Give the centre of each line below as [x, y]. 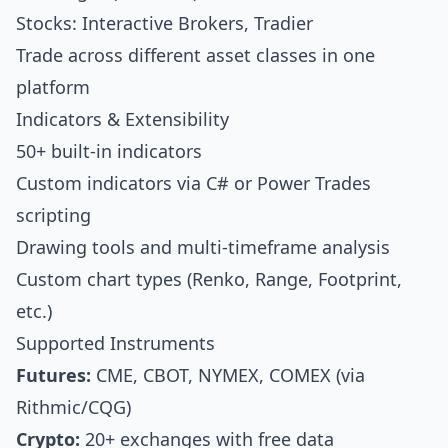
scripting [53, 215]
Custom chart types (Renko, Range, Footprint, [209, 279]
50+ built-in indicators [109, 151]
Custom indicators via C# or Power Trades [193, 183]
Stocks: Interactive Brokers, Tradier [164, 23]
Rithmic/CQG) [73, 407]
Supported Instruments [115, 343]
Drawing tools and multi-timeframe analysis [203, 247]
